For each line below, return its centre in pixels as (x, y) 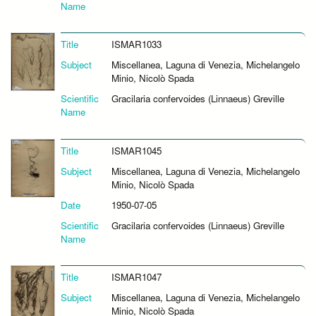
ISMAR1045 (136, 150)
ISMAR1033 (136, 44)
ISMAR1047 (136, 276)
